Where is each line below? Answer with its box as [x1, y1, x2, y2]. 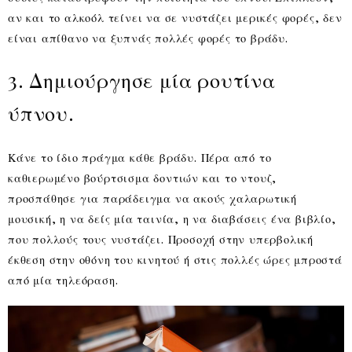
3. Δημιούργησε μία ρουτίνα [8, 66, 276, 94]
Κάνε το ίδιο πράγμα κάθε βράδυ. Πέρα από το [8, 149, 272, 166]
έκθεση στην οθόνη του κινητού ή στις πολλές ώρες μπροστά [8, 251, 343, 268]
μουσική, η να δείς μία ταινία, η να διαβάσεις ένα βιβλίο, [8, 211, 336, 227]
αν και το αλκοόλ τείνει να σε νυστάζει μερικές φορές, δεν [8, 9, 343, 26]
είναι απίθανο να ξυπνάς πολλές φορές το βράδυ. [8, 30, 288, 46]
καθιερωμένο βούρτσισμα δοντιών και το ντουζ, [8, 170, 277, 186]
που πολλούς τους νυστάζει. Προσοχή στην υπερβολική [8, 231, 313, 247]
